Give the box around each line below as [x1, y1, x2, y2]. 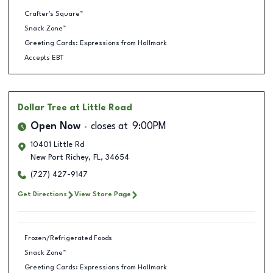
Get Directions [18, 191, 67, 198]
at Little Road [69, 104, 132, 112]
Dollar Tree [18, 104, 67, 112]
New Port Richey [30, 154, 88, 161]
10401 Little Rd [30, 141, 85, 149]
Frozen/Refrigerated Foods [24, 234, 112, 242]
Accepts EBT [24, 54, 64, 62]
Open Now [30, 122, 80, 132]
